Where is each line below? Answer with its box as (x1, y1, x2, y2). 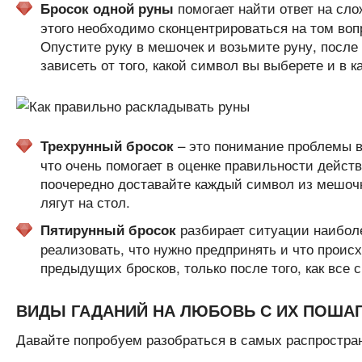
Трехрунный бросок (40, 136, 174, 155)
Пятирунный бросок (40, 220, 176, 239)
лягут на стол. (40, 192, 130, 212)
